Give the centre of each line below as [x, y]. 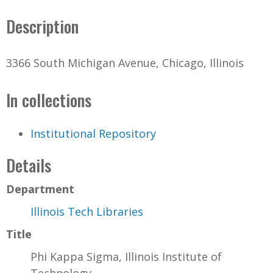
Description [42, 26]
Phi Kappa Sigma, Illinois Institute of [126, 256]
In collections [49, 100]
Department [40, 189]
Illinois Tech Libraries [87, 211]
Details [29, 165]
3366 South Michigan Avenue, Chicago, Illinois [125, 62]
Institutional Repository [93, 133]
